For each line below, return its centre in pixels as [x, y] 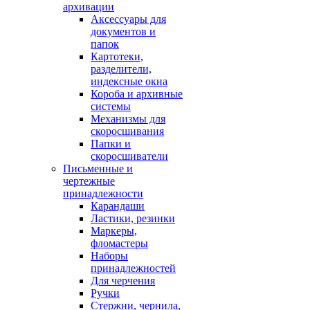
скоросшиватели [129, 156]
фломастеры [119, 243]
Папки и [111, 144]
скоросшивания [127, 131]
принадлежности [103, 193]
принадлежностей [133, 268]
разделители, [121, 69]
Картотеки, [117, 56]
